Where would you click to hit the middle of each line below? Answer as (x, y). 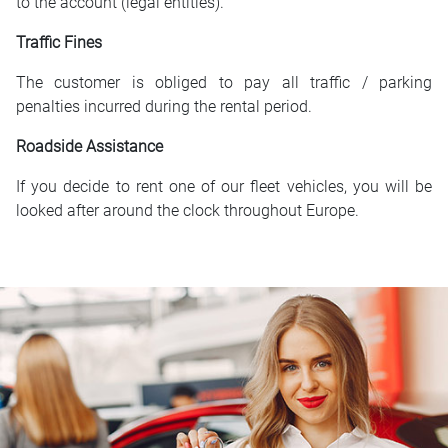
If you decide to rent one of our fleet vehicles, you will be (224, 186)
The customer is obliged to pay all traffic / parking (224, 82)
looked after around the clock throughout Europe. (187, 210)
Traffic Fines (61, 42)
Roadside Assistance (91, 146)
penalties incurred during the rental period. (164, 106)
